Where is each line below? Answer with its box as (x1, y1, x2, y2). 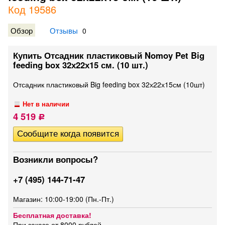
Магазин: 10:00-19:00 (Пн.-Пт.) (13, 194, 114, 204)
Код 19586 (8, 2, 56, 17)
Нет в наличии (23, 99, 70, 108)
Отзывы (50, 25, 78, 36)
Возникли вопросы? (13, 153, 98, 165)
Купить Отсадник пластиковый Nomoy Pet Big (13, 49, 204, 61)
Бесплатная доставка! (13, 210, 91, 220)
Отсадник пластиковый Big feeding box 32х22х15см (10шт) (13, 79, 205, 89)
